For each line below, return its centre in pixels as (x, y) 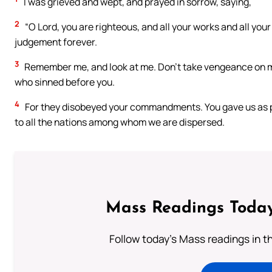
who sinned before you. (65, 82)
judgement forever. (56, 42)
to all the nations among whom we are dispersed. (120, 122)
